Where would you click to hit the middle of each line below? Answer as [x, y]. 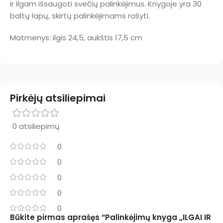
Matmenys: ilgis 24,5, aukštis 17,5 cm [76, 37]
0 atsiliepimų [36, 126]
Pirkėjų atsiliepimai [58, 98]
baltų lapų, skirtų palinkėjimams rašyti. [80, 15]
